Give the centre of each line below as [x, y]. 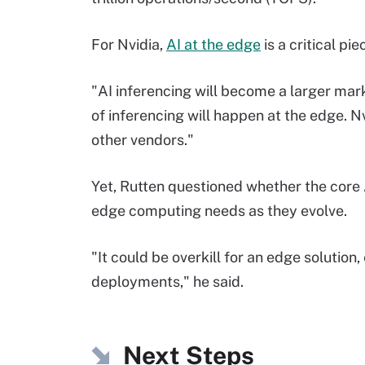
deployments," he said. [167, 281]
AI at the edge [213, 44]
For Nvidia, [129, 44]
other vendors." [143, 140]
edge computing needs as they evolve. [219, 211]
